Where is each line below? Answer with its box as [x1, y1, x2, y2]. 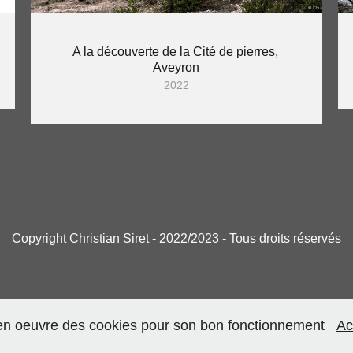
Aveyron [153, 61, 200, 75]
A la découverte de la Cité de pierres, [72, 45, 278, 59]
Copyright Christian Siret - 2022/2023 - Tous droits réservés [12, 232, 341, 246]
